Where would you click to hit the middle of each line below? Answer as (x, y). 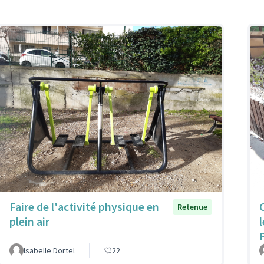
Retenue (192, 207)
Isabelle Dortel (49, 251)
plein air (29, 222)
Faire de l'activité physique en (84, 207)
